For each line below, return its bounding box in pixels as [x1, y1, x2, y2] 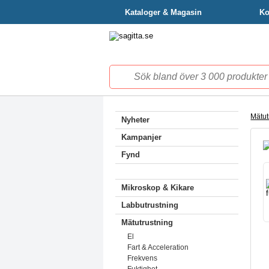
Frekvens [127, 254, 157, 262]
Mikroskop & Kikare [121, 183, 194, 192]
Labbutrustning [121, 201, 178, 210]
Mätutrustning [121, 218, 173, 227]
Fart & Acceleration [127, 243, 189, 252]
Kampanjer [121, 133, 162, 142]
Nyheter [121, 115, 150, 124]
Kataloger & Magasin [125, 8, 202, 17]
